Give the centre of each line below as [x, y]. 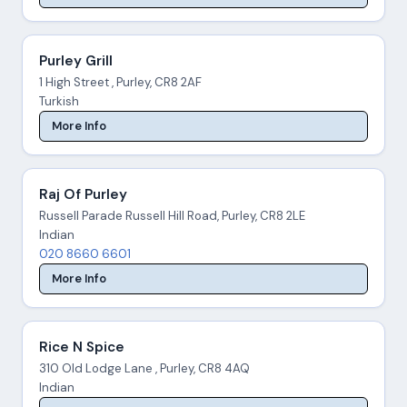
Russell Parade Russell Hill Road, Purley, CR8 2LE [172, 215]
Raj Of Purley [83, 194]
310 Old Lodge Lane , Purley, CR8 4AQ [144, 369]
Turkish [59, 101]
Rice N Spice [81, 347]
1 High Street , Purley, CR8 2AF [120, 82]
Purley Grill [75, 60]
